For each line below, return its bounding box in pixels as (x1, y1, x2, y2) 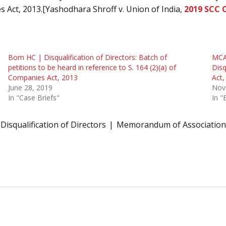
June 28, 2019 (8, 82, 52, 92)
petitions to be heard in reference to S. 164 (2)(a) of (8, 62, 176, 72)
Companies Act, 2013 (8, 72, 78, 82)
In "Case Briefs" (8, 92, 60, 102)
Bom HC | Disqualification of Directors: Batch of (8, 52, 167, 62)
